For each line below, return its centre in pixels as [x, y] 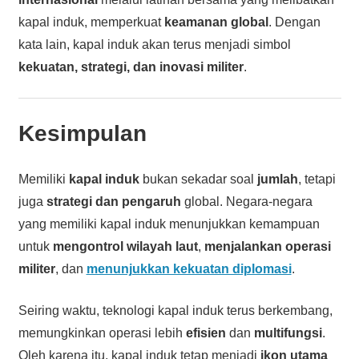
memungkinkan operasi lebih [102, 333]
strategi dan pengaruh [113, 201]
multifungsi [288, 333]
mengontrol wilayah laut [125, 246]
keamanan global [216, 22]
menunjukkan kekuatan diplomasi [189, 268]
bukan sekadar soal [198, 179]
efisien [206, 333]
